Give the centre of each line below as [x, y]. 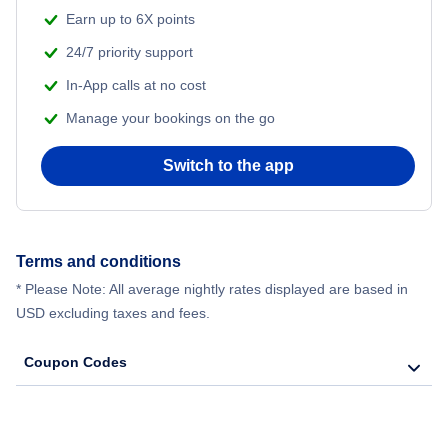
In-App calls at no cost [136, 85]
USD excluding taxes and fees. [113, 313]
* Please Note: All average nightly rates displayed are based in [212, 289]
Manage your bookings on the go [170, 118]
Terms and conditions [98, 262]
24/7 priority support [129, 52]
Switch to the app [228, 166]
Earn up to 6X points [130, 19]
